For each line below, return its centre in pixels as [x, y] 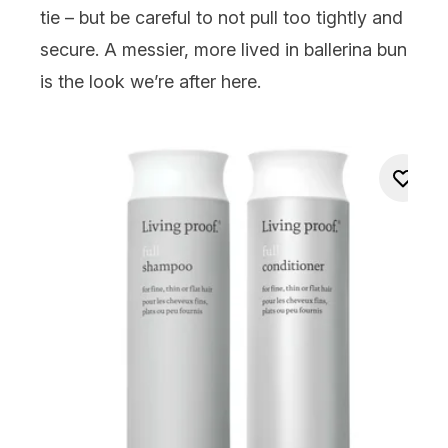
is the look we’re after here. [150, 81]
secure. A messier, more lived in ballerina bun [223, 49]
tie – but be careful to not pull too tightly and [221, 17]
